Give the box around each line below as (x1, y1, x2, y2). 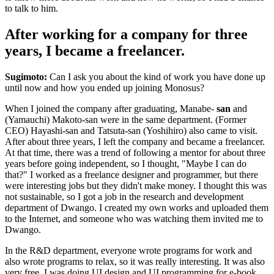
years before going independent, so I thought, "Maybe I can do (5, 158, 246, 169)
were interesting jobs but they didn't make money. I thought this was (5, 180, 267, 191)
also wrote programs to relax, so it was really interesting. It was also (5, 256, 265, 267)
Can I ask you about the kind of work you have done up (47, 71, 265, 82)
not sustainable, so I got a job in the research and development (5, 191, 243, 202)
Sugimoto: (5, 71, 47, 82)
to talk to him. (5, 2, 58, 13)
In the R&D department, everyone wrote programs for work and (5, 245, 252, 256)
